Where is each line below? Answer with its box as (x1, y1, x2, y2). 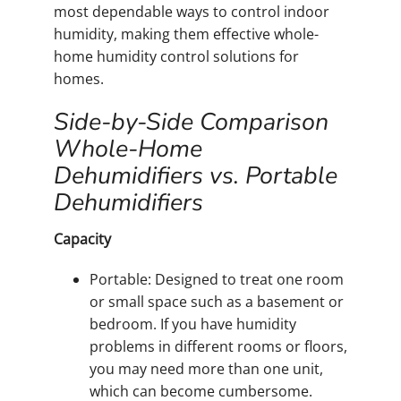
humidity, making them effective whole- (54, 24, 319, 45)
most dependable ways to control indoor (54, 2, 329, 22)
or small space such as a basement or (90, 291, 344, 311)
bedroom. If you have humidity (90, 313, 296, 334)
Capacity (54, 228, 111, 249)
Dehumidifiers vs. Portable (54, 159, 337, 192)
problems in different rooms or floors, (90, 336, 347, 356)
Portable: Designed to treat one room (90, 269, 344, 289)
